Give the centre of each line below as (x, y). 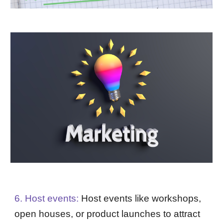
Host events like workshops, (140, 198)
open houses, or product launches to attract (108, 214)
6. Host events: (47, 198)
